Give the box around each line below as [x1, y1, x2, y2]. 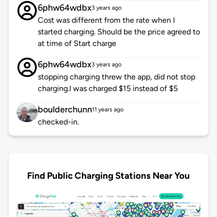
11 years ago [92, 106, 124, 113]
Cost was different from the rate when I [37, 15, 175, 25]
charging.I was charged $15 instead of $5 [37, 84, 178, 93]
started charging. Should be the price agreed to [37, 27, 200, 37]
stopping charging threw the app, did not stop [37, 72, 195, 82]
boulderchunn [37, 104, 92, 115]
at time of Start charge [37, 39, 116, 48]
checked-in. [37, 117, 79, 127]
